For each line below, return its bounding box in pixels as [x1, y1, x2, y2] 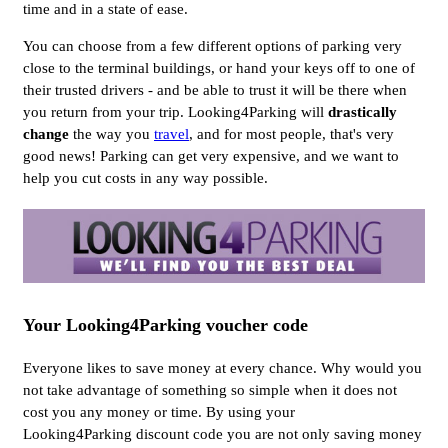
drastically [328, 103, 397, 120]
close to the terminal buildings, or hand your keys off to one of [23, 59, 415, 76]
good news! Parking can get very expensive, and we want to [23, 147, 399, 164]
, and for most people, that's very [189, 125, 394, 142]
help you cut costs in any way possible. [23, 169, 268, 186]
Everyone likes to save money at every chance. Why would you [23, 359, 422, 376]
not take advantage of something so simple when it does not [23, 381, 397, 398]
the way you [73, 125, 154, 142]
